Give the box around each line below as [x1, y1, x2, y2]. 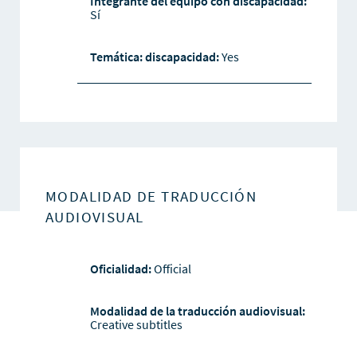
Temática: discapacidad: [89, 49, 222, 65]
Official [151, 261, 191, 277]
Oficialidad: [89, 261, 151, 277]
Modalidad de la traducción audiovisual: [89, 303, 305, 320]
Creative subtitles [89, 316, 182, 333]
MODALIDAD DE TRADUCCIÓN [45, 186, 257, 206]
